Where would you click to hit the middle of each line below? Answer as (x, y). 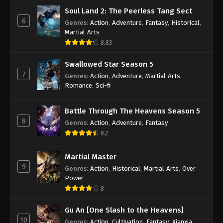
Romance (78, 85)
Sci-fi (103, 85)
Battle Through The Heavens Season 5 (132, 111)
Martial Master (91, 157)
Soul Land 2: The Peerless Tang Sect (128, 11)
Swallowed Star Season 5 (109, 64)
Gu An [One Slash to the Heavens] (124, 210)
